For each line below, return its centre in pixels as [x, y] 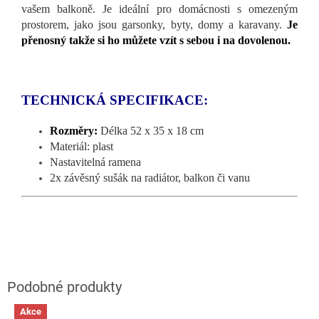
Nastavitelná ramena [95, 162]
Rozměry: [75, 131]
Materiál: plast [82, 147]
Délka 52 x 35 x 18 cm [153, 131]
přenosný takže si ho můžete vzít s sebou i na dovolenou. [156, 41]
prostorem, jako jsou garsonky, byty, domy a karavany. [154, 25]
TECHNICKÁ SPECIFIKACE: [115, 100]
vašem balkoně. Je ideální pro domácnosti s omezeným [159, 9]
